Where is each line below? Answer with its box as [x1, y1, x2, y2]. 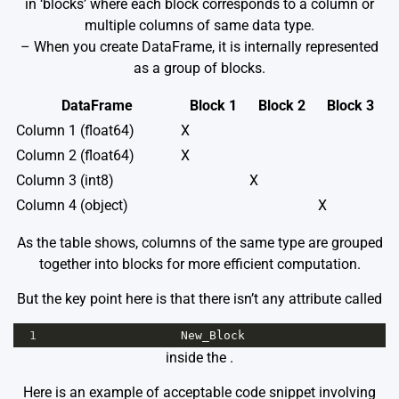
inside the [166, 349, 230, 367]
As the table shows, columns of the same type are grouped [16, 234, 383, 252]
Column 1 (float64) [16, 122, 134, 140]
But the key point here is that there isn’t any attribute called [17, 290, 382, 308]
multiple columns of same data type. [85, 17, 314, 35]
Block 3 [327, 97, 374, 115]
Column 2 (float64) [16, 147, 134, 165]
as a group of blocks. [134, 60, 265, 77]
